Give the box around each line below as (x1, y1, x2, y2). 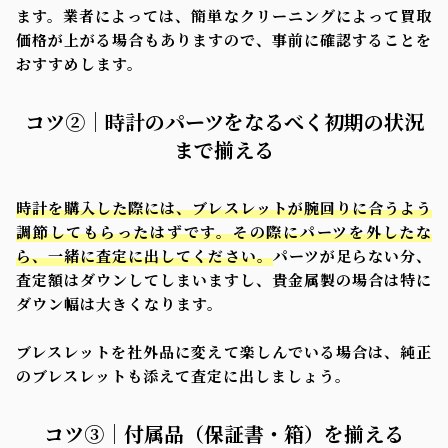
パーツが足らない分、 (272, 244, 433, 266)
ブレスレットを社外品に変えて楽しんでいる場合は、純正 (16, 340, 432, 362)
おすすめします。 (16, 52, 143, 74)
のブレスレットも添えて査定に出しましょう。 (16, 364, 351, 386)
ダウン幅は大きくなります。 (16, 292, 223, 314)
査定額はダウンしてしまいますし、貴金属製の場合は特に (16, 268, 432, 290)
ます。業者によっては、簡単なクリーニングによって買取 (16, 4, 432, 26)
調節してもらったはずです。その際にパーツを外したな (16, 220, 432, 242)
